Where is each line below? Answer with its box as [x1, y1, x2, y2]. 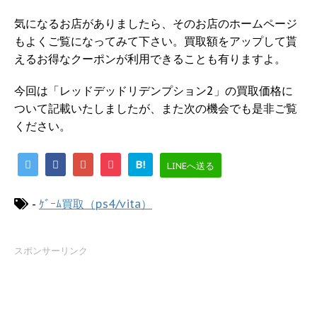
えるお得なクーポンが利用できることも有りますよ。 [14, 52, 286, 67]
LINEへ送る [167, 159, 214, 172]
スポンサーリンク [14, 244, 88, 257]
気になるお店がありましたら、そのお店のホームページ [14, 16, 297, 31]
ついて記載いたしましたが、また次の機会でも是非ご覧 [14, 101, 297, 116]
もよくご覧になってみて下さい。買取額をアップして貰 [14, 34, 297, 49]
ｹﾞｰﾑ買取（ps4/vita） [39, 196, 152, 211]
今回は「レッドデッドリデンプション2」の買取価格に [14, 83, 293, 98]
